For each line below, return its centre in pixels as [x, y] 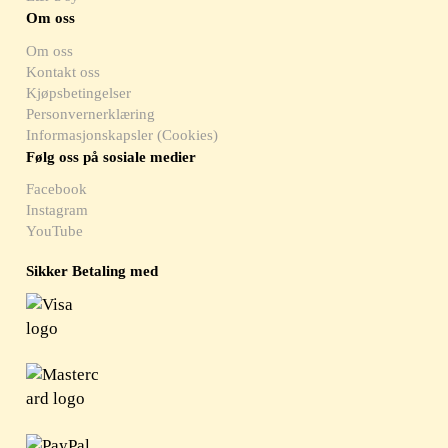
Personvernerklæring [91, 113]
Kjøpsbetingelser [79, 92]
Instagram [57, 209]
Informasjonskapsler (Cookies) [122, 134]
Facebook [57, 188]
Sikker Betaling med [92, 270]
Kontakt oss [63, 71]
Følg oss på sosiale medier [111, 156]
